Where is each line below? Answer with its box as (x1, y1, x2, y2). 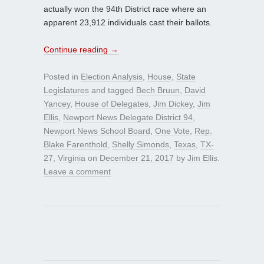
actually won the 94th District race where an (44, 4, 206, 14)
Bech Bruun (136, 85, 180, 95)
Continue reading (44, 44, 110, 54)
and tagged (89, 85, 136, 95)
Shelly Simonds (112, 139, 169, 149)
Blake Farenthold (44, 139, 107, 149)
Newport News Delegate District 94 (63, 112, 193, 122)
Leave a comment (44, 166, 111, 176)
